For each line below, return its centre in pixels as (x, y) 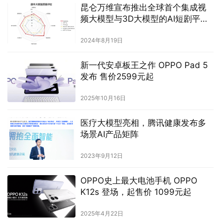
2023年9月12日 (101, 156)
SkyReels (98, 30)
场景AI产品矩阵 (109, 134)
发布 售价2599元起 (117, 76)
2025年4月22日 (102, 214)
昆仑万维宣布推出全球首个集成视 (143, 7)
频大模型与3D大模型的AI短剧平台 (144, 18)
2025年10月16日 (103, 98)
